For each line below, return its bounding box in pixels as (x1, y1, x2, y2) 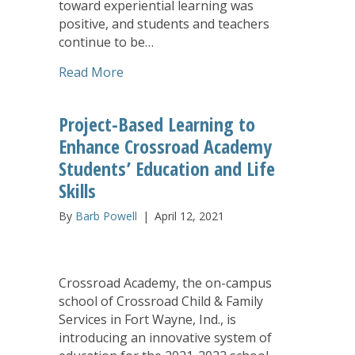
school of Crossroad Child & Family (59, 292, 263, 310)
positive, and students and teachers (59, 14, 269, 32)
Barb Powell (75, 208, 137, 223)
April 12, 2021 (155, 208, 224, 223)
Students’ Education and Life (59, 155, 275, 181)
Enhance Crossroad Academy (59, 132, 272, 159)
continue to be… (59, 32, 154, 51)
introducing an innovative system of (59, 328, 272, 346)
